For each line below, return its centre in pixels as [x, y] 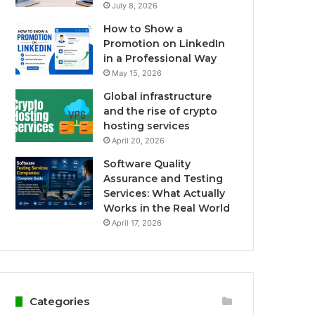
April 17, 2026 [137, 223]
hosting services [147, 126]
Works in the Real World [167, 208]
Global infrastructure [158, 96]
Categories [60, 301]
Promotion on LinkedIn [165, 44]
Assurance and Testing [163, 179]
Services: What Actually [165, 193]
